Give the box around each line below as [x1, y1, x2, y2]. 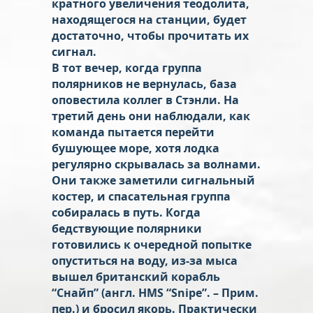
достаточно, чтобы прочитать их [52, 27, 249, 43]
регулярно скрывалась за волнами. [52, 156, 261, 172]
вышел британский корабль [52, 268, 220, 284]
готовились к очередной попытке [52, 236, 252, 252]
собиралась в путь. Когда [52, 204, 201, 220]
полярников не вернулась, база [52, 75, 237, 92]
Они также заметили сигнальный [52, 172, 255, 188]
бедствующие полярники [52, 220, 202, 236]
